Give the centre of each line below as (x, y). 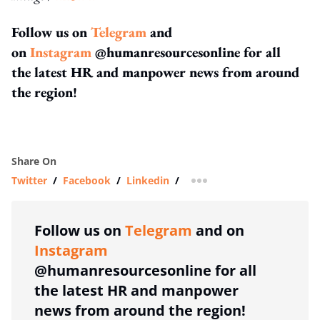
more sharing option (249, 185)
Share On (34, 161)
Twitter (29, 180)
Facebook (87, 180)
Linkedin (148, 180)
